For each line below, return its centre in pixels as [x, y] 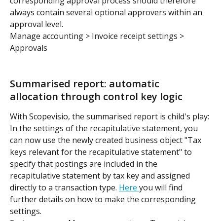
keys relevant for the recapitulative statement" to [102, 152]
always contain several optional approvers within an [107, 13]
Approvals [29, 48]
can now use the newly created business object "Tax [107, 140]
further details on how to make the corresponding [104, 200]
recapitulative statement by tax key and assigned [101, 176]
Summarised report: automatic [86, 84]
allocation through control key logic [96, 97]
